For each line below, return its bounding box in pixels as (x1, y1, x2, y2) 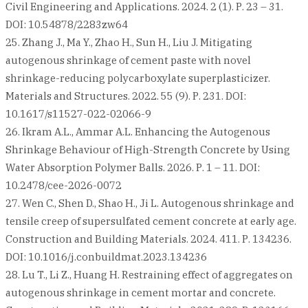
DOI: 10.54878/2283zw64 (5, 18, 128, 32)
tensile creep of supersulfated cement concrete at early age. (5, 214, 296, 228)
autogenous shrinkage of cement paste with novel (5, 54, 251, 67)
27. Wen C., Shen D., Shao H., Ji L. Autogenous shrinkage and (5, 197, 294, 210)
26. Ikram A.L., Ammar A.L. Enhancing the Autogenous (5, 125, 270, 139)
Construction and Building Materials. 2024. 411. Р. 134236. (5, 232, 291, 246)
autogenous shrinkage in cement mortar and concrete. (5, 286, 276, 300)
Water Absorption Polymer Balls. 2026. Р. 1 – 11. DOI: (5, 161, 260, 175)
